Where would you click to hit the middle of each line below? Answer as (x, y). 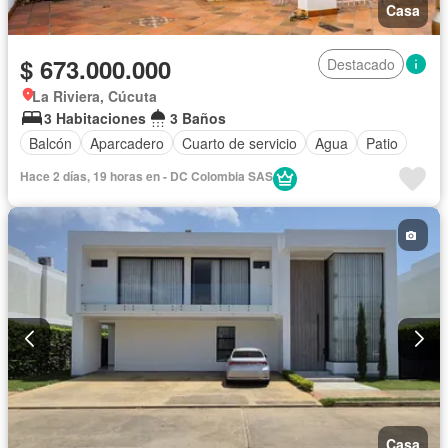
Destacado (361, 64)
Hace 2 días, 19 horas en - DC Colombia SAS (146, 176)
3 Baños (198, 118)
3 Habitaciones (95, 118)
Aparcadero (127, 142)
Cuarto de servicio (239, 142)
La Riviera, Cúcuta (94, 96)
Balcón (50, 142)
